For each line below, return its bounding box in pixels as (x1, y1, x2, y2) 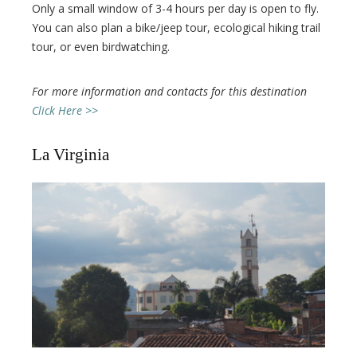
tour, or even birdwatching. (32, 38, 170, 54)
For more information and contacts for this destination (32, 83, 307, 99)
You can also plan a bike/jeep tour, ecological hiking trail (32, 19, 320, 35)
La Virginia (32, 144, 109, 164)
